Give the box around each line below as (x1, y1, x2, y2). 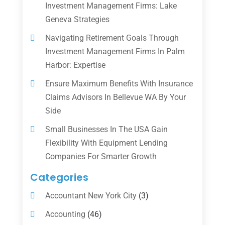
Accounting (45, 209, 85, 219)
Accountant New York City (45, 190, 137, 200)
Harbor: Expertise (45, 60, 105, 70)
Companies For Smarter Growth (45, 151, 157, 161)
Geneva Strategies (45, 14, 109, 24)
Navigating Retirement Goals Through (45, 33, 179, 43)
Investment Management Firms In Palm (45, 46, 185, 56)
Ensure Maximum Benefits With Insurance (45, 78, 193, 88)
